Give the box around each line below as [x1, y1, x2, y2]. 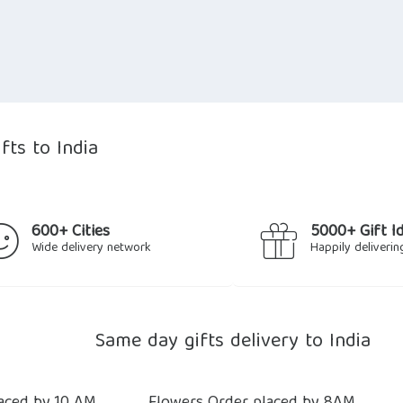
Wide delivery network [31, 237, 151, 259]
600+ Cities [31, 218, 110, 246]
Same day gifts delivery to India [95, 324, 371, 360]
